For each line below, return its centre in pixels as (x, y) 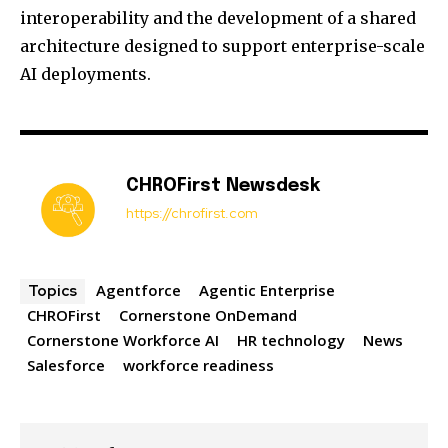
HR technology (291, 340)
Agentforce (138, 290)
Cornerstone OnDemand (208, 315)
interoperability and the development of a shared (218, 18)
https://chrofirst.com (192, 213)
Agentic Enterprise (267, 290)
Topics (52, 291)
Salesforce (66, 365)
